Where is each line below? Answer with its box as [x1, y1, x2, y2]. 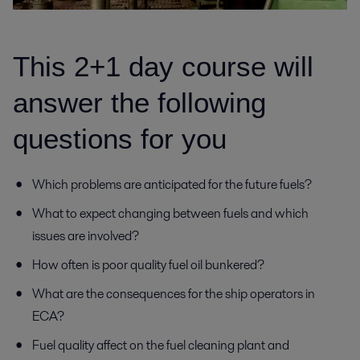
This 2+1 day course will [13, 51, 313, 83]
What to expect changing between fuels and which [32, 204, 309, 223]
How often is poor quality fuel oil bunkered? [32, 256, 264, 275]
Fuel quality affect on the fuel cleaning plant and [32, 336, 289, 355]
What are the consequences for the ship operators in [32, 284, 315, 304]
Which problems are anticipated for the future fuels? [32, 175, 314, 194]
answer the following [13, 87, 266, 119]
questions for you [13, 123, 227, 155]
